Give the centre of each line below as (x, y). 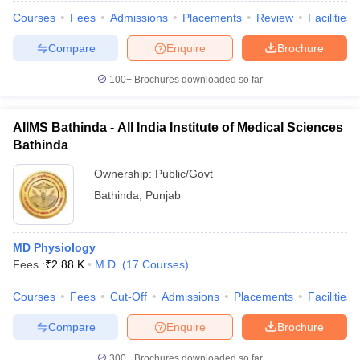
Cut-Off (129, 297)
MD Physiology (54, 247)
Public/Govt (184, 174)
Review (275, 18)
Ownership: (125, 174)
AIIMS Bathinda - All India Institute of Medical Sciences (178, 127)
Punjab (163, 195)
